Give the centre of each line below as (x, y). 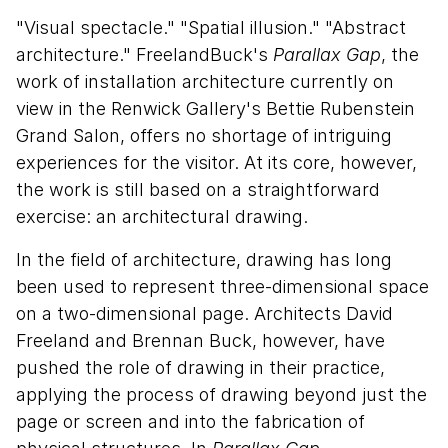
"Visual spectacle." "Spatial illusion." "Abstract (211, 28)
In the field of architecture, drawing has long (204, 260)
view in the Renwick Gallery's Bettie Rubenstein (215, 109)
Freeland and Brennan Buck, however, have (200, 341)
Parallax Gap (327, 55)
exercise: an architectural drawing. (162, 217)
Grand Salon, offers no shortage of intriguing (204, 136)
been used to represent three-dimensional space (222, 287)
